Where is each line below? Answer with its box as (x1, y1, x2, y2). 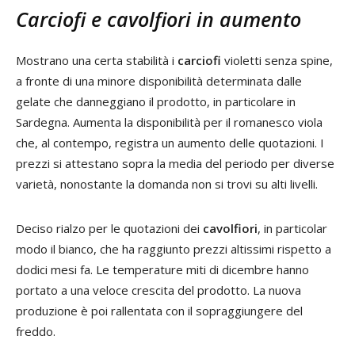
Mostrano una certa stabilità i (16, 52, 177, 68)
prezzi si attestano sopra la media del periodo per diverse (16, 155, 334, 171)
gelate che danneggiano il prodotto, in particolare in (16, 93, 296, 109)
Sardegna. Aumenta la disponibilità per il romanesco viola (16, 113, 323, 130)
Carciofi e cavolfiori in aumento (16, 5, 301, 32)
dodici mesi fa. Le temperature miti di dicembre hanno (16, 261, 309, 277)
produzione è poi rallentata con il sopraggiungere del (16, 302, 303, 319)
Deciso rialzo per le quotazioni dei (16, 219, 203, 236)
